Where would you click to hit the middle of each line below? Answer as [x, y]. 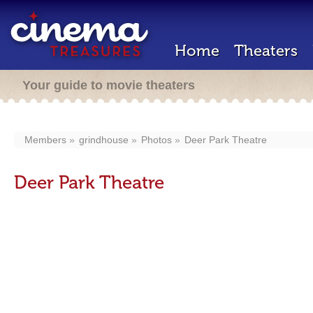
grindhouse [104, 140]
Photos [156, 140]
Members [45, 140]
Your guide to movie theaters [109, 85]
